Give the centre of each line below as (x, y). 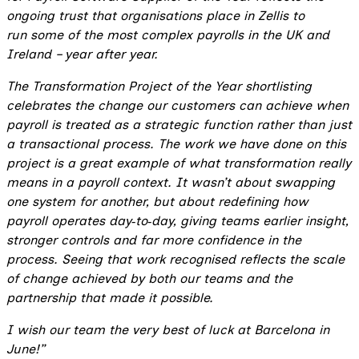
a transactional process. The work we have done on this (176, 144)
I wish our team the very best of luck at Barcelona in (168, 330)
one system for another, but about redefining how (157, 202)
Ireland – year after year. (82, 54)
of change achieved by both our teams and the (149, 278)
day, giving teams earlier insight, (250, 221)
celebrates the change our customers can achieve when (177, 105)
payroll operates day (69, 221)
